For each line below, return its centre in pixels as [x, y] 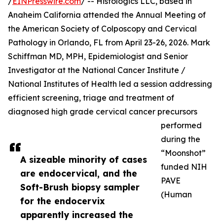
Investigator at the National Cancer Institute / [97, 70]
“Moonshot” [183, 153]
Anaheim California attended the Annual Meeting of [107, 15]
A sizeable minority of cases [84, 159]
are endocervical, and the [79, 173]
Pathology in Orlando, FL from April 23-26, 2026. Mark [109, 42]
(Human [176, 194]
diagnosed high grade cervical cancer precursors [103, 111]
